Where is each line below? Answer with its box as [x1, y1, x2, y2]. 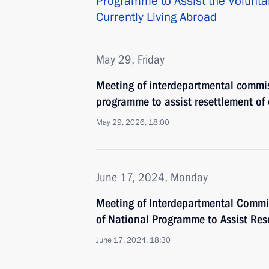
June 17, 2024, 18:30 [96, 235, 171, 246]
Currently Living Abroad [96, 9, 217, 25]
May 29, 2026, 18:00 [96, 117, 169, 128]
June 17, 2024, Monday [96, 170, 208, 184]
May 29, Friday [96, 52, 165, 67]
